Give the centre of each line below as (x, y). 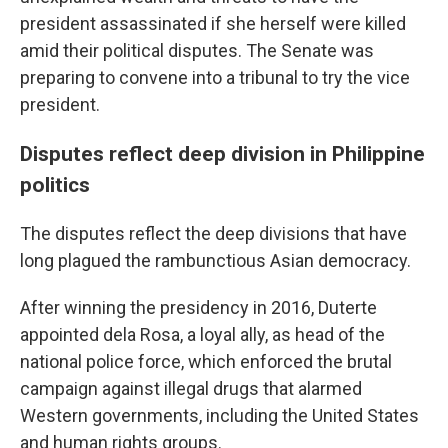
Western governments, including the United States (219, 415)
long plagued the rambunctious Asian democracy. (215, 260)
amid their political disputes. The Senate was (197, 50)
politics (55, 184)
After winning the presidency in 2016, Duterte (198, 307)
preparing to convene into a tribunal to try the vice (215, 77)
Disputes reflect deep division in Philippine (222, 153)
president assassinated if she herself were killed (213, 23)
